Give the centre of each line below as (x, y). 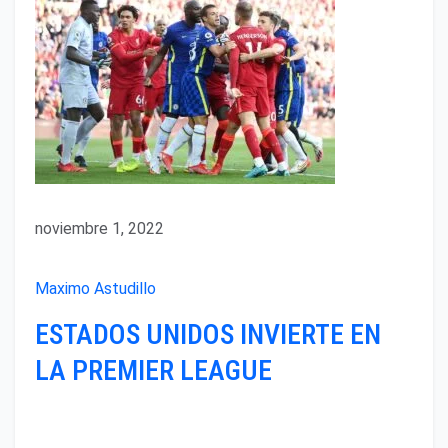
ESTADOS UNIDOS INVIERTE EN (208, 335)
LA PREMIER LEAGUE (153, 371)
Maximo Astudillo (95, 289)
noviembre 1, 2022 (99, 229)
